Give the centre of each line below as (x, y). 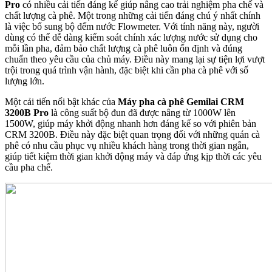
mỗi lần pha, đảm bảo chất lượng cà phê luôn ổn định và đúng (124, 49)
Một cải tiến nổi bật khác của (61, 102)
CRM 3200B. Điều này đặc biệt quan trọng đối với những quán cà (132, 135)
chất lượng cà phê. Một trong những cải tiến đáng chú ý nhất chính (133, 16)
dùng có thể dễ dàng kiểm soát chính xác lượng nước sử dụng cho (131, 38)
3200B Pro (27, 113)
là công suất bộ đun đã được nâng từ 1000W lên (142, 113)
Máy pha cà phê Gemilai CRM (181, 102)
